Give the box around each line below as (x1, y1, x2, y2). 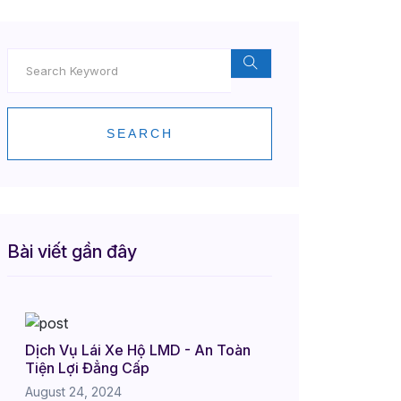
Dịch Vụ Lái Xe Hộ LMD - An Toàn (25, 341, 251, 359)
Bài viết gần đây (7, 241, 137, 262)
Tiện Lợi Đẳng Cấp (25, 359, 149, 377)
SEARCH (106, 126, 174, 141)
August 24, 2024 (25, 384, 122, 399)
